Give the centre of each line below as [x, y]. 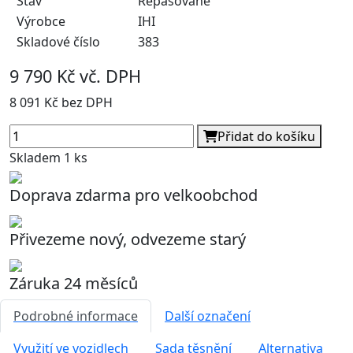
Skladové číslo [58, 41]
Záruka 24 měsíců [74, 283]
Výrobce [41, 21]
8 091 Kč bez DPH [61, 102]
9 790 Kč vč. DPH [75, 76]
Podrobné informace [76, 316]
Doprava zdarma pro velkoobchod [134, 195]
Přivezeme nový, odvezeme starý [128, 239]
